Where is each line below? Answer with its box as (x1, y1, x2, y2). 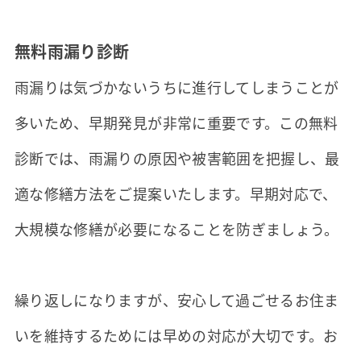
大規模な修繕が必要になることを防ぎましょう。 (14, 218, 339, 240)
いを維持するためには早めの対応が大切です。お (14, 325, 338, 346)
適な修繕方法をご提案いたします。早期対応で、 (14, 183, 338, 205)
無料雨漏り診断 (14, 39, 130, 64)
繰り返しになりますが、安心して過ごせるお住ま (14, 289, 339, 311)
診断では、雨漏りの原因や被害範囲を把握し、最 (14, 147, 340, 169)
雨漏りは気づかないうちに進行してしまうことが (14, 77, 339, 98)
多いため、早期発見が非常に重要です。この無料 (14, 112, 338, 134)
